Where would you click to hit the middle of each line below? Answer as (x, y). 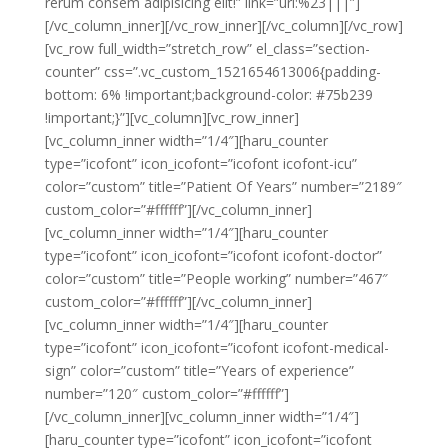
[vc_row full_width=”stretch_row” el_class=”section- (207, 48)
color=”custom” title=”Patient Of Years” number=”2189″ (223, 186)
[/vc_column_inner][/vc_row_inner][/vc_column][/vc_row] (223, 25)
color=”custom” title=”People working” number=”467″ (216, 278)
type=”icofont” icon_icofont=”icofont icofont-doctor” (213, 255)
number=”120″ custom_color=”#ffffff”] (166, 393)
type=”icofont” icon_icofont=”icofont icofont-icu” (200, 163)
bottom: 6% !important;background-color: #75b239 (208, 94)
